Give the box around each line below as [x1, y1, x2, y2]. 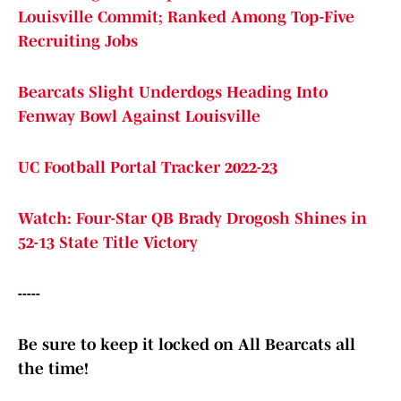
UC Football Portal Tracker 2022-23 [18, 158, 277, 177]
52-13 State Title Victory [18, 234, 198, 252]
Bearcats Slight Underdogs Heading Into [18, 83, 328, 102]
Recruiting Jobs [18, 32, 138, 51]
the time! [18, 360, 89, 379]
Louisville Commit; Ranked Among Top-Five [18, 8, 354, 27]
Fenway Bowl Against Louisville [18, 107, 260, 126]
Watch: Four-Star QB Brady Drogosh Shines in [18, 209, 367, 228]
